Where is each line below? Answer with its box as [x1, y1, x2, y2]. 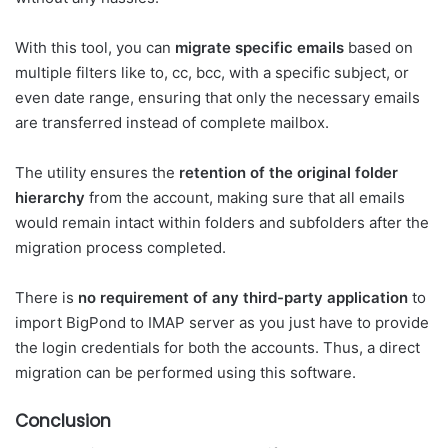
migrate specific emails [175, 37, 344, 57]
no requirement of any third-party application [78, 287, 408, 307]
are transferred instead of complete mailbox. [15, 112, 329, 132]
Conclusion [15, 408, 111, 433]
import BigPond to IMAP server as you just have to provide [15, 312, 429, 332]
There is [15, 287, 78, 307]
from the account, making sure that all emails [85, 187, 405, 207]
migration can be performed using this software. [15, 362, 356, 382]
